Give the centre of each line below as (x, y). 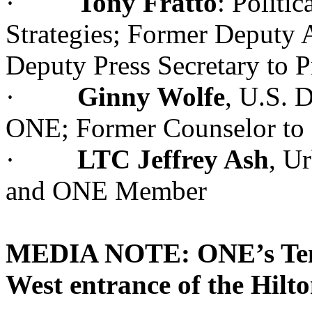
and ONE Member (106, 190)
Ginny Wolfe (151, 96)
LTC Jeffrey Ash (173, 159)
